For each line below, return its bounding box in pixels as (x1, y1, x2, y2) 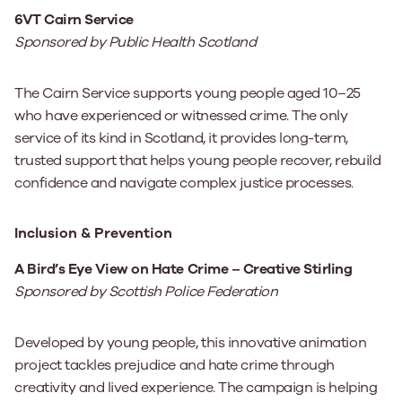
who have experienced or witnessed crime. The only (14, 106, 348, 126)
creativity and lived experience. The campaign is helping (14, 378, 378, 398)
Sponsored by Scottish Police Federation (14, 282, 278, 301)
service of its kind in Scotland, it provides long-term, (14, 128, 348, 148)
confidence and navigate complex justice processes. (14, 173, 354, 193)
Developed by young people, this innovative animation (14, 333, 367, 353)
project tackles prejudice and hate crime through (14, 355, 335, 375)
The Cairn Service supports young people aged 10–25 (14, 83, 361, 103)
